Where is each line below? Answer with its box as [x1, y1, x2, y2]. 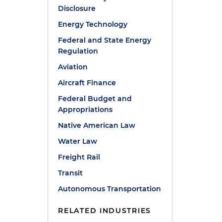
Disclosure [58, 4, 96, 13]
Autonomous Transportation [58, 184, 162, 193]
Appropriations [58, 105, 113, 114]
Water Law [58, 137, 98, 146]
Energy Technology [58, 20, 128, 29]
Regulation [58, 47, 99, 55]
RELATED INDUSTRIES [58, 206, 151, 215]
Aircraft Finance [58, 78, 116, 87]
